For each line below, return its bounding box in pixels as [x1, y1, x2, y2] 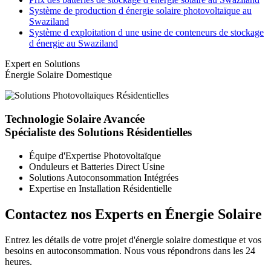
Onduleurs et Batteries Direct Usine [29, 161, 165, 172]
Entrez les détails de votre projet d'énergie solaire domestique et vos [5, 234, 261, 245]
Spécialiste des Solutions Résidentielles [5, 126, 192, 139]
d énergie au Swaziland [29, 38, 118, 49]
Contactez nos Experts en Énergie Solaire [5, 206, 262, 222]
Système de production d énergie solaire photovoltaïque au [29, 5, 252, 16]
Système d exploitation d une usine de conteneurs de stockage [29, 27, 264, 38]
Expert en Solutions [5, 59, 80, 70]
